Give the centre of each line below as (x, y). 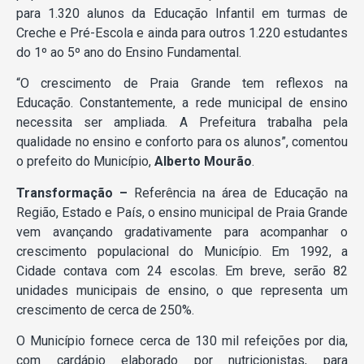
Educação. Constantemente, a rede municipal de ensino (182, 103)
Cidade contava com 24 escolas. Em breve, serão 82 (182, 271)
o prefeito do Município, (85, 162)
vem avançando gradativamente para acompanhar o (182, 232)
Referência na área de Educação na (238, 193)
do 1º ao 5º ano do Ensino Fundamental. (129, 52)
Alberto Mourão (203, 162)
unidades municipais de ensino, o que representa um (182, 290)
